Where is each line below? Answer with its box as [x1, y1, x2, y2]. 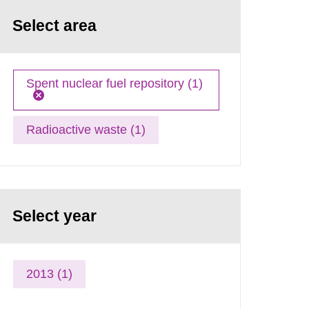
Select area [12, 17, 97, 34]
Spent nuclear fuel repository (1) [26, 76, 203, 90]
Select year [12, 207, 97, 225]
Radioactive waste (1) [26, 122, 146, 137]
